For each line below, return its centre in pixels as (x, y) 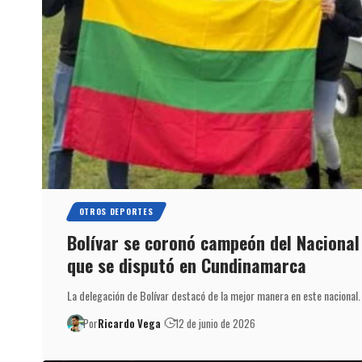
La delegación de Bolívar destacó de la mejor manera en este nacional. (213, 295)
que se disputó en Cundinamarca (186, 265)
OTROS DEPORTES (116, 211)
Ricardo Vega (130, 323)
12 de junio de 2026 (216, 323)
